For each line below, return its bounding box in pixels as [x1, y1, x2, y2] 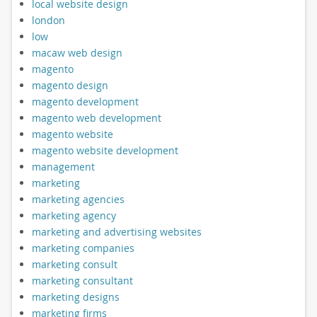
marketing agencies [31, 192, 125, 207]
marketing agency [31, 209, 116, 223]
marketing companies [31, 241, 134, 255]
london [31, 13, 65, 28]
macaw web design [31, 46, 122, 60]
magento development [31, 95, 139, 109]
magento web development [31, 111, 161, 125]
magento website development [31, 144, 178, 158]
